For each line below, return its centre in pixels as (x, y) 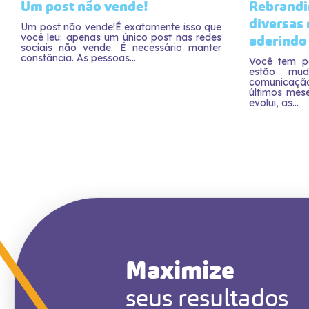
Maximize (180, 270)
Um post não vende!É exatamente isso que (121, 27)
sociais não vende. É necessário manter (121, 48)
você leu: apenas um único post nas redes (121, 37)
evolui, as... (274, 103)
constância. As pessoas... (78, 58)
